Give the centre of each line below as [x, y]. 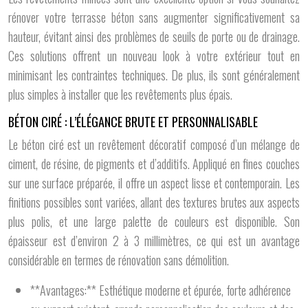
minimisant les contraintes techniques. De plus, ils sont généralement [154, 75]
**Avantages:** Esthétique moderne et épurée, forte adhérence [161, 290]
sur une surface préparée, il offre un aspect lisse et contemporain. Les [154, 183]
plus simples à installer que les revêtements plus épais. [120, 94]
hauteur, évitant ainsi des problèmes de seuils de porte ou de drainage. [154, 36]
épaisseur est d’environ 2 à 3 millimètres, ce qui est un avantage [154, 241]
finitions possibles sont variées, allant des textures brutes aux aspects [154, 202]
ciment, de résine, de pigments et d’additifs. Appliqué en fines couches [154, 164]
